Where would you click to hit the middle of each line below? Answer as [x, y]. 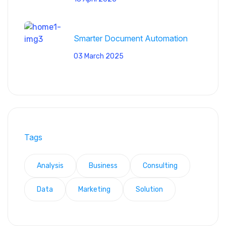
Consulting [160, 166]
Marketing [94, 190]
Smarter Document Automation [131, 38]
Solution [149, 190]
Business [103, 166]
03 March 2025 [99, 56]
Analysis [50, 166]
